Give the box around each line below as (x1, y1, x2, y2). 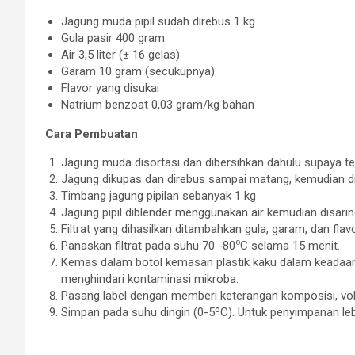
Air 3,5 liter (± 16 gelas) (61, 47, 180, 62)
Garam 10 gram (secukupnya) (61, 63, 215, 78)
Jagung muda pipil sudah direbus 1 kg (61, 13, 255, 29)
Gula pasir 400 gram (61, 30, 165, 45)
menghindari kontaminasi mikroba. (61, 271, 239, 286)
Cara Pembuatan (45, 126, 138, 141)
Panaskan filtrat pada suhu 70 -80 (61, 238, 235, 253)
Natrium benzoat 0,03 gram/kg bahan (61, 97, 254, 112)
